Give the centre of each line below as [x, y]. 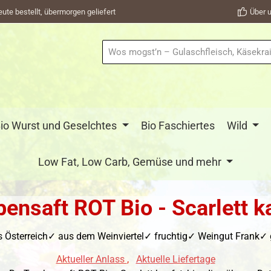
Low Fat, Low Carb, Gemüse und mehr [129, 162]
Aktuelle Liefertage [175, 260]
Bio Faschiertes [178, 126]
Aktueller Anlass [91, 260]
